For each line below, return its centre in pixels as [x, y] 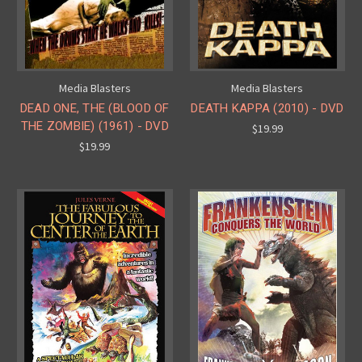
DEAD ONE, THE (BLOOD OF [95, 108]
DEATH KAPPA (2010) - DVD [267, 108]
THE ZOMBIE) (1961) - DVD [95, 126]
